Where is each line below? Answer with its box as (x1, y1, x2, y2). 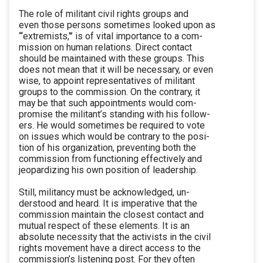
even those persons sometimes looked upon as (19, 19, 215, 31)
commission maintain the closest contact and (19, 209, 204, 221)
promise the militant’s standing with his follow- (19, 109, 210, 120)
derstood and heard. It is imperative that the (19, 198, 197, 210)
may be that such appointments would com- (19, 97, 197, 109)
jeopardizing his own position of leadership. (19, 164, 198, 176)
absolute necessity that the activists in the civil (19, 231, 211, 243)
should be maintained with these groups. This (19, 53, 204, 65)
